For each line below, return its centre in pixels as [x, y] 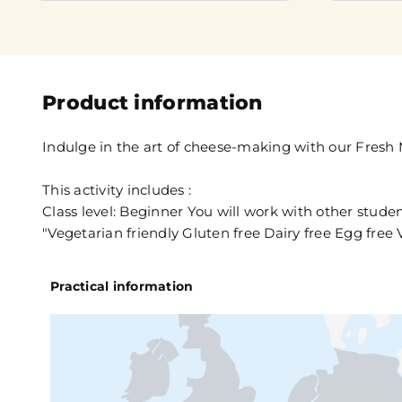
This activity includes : [117, 189]
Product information [153, 102]
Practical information [122, 286]
